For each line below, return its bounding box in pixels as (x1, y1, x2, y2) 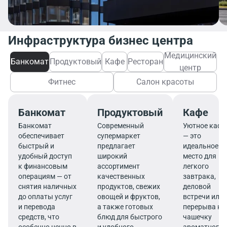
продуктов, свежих (97, 182, 160, 191)
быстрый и (18, 142, 54, 150)
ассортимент (97, 162, 140, 171)
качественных (97, 172, 145, 181)
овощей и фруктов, (97, 193, 160, 201)
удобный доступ (18, 152, 72, 161)
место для (183, 152, 216, 161)
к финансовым (18, 162, 67, 171)
